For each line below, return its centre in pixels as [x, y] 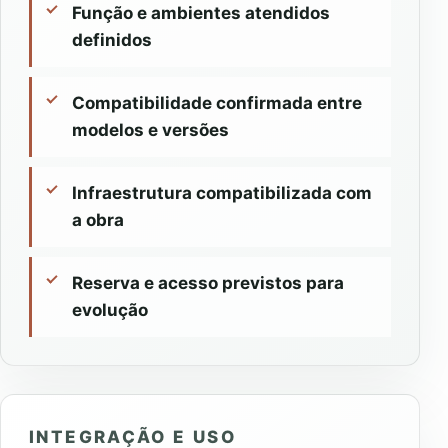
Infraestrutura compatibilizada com [222, 193]
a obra [98, 220]
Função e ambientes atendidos [201, 13]
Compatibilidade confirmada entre [217, 103]
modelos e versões [150, 130]
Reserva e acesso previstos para [208, 283]
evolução [110, 310]
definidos [112, 40]
